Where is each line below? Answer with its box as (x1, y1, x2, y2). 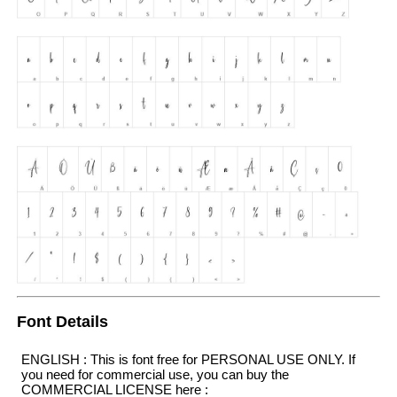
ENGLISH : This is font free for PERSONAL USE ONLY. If (20, 351, 355, 367)
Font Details (16, 313, 108, 331)
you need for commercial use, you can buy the (20, 366, 289, 382)
